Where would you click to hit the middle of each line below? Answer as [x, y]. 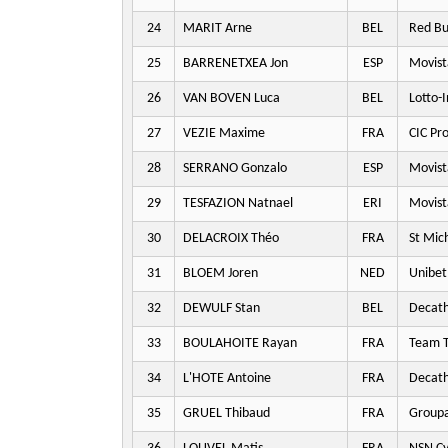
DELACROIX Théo [231, 238]
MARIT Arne [217, 28]
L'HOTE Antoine [227, 378]
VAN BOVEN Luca [231, 98]
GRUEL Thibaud [226, 413]
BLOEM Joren [220, 273]
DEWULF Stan [221, 308]
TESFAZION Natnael [238, 203]
